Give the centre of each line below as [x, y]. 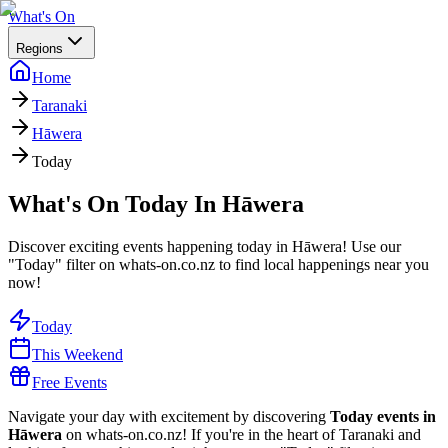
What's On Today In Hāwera [156, 203]
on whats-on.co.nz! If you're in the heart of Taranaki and [241, 434]
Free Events [69, 382]
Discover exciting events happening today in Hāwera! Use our [204, 246]
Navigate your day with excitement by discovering [169, 416]
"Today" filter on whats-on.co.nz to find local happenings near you [218, 264]
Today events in [383, 416]
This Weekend [77, 354]
